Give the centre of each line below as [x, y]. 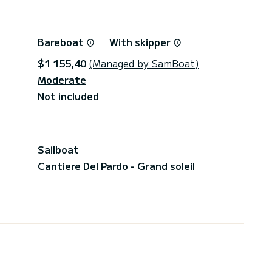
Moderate [62, 79]
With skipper [141, 42]
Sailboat [58, 149]
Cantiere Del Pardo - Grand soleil [116, 165]
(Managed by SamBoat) [144, 63]
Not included [68, 96]
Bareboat [62, 42]
